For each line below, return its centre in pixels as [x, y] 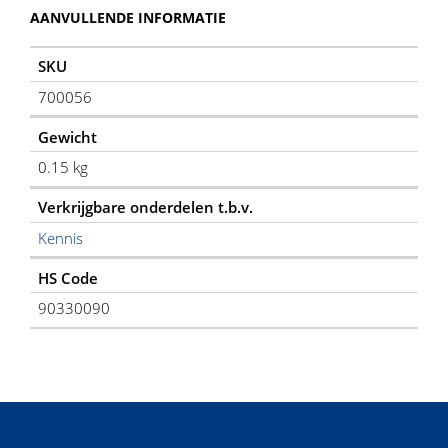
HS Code [67, 277]
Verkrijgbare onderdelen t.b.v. [145, 207]
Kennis [60, 237]
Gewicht [67, 136]
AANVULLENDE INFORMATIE [128, 17]
